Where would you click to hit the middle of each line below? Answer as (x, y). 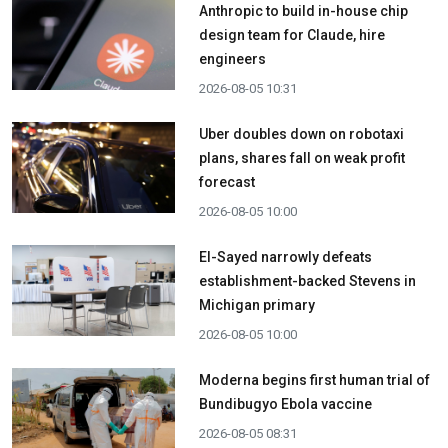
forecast (226, 182)
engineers (232, 59)
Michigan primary (256, 305)
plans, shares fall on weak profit (301, 158)
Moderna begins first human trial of (314, 380)
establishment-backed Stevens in (307, 281)
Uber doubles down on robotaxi (301, 134)
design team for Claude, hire (291, 35)
